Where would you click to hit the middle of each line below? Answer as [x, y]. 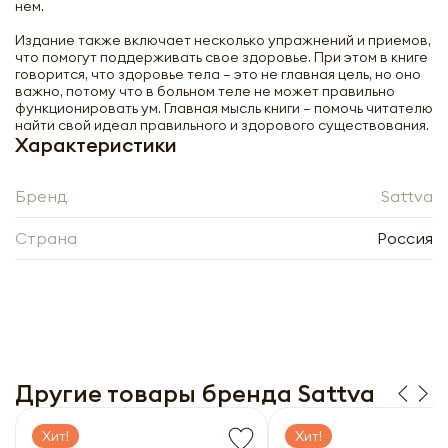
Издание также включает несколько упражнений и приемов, [223, 40]
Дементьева [173, 316]
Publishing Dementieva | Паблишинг [249, 299]
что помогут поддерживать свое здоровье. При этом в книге [221, 57]
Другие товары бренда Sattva [195, 393]
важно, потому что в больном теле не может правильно [205, 91]
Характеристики [96, 144]
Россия [405, 238]
